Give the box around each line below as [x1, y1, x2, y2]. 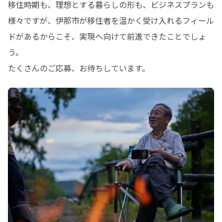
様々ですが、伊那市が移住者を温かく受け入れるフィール [8, 14, 214, 26]
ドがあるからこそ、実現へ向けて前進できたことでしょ [8, 30, 206, 42]
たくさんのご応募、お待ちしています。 [8, 62, 150, 74]
